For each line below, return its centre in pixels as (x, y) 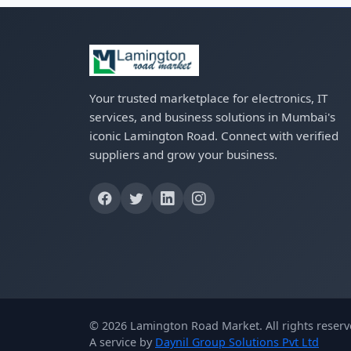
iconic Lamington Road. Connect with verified (214, 136)
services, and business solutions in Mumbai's (212, 117)
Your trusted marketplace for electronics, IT (208, 98)
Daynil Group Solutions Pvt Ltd (237, 342)
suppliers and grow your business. (183, 154)
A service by (122, 342)
